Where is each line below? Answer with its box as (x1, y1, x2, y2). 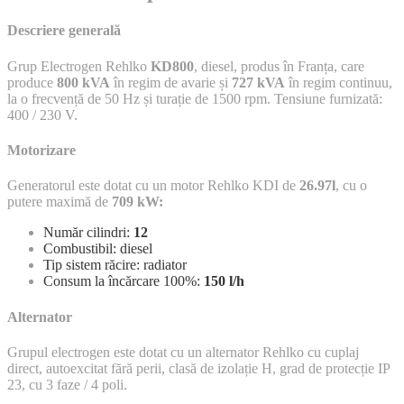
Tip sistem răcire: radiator (43, 257, 187, 273)
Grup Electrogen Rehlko (7, 58, 151, 74)
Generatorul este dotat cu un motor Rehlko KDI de (7, 178, 299, 194)
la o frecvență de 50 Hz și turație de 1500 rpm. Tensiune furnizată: (7, 90, 382, 106)
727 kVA (232, 74, 285, 90)
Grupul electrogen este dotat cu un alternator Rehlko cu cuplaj (7, 344, 359, 360)
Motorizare (7, 142, 76, 159)
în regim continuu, (285, 74, 392, 90)
